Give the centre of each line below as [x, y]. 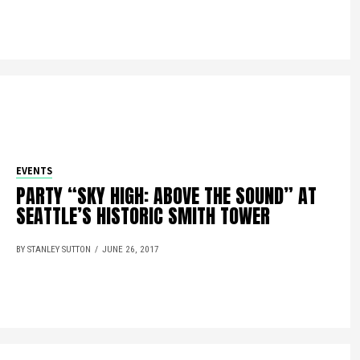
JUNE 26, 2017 [131, 250]
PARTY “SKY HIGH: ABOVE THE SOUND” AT [167, 196]
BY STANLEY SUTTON [54, 250]
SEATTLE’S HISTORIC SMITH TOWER [143, 216]
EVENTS [35, 171]
